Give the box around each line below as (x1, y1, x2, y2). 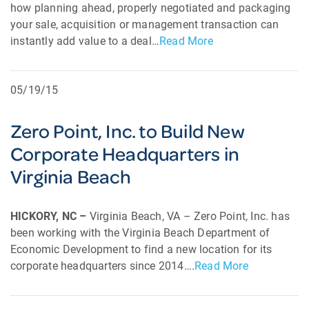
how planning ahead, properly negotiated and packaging (10, 1, 291, 14)
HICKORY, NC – (10, 210, 90, 223)
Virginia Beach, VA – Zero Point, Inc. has (89, 210, 290, 223)
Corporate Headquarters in (10, 140, 240, 167)
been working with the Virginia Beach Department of (10, 226, 270, 239)
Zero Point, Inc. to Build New (10, 117, 245, 144)
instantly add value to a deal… (10, 34, 159, 48)
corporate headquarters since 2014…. (10, 259, 195, 272)
